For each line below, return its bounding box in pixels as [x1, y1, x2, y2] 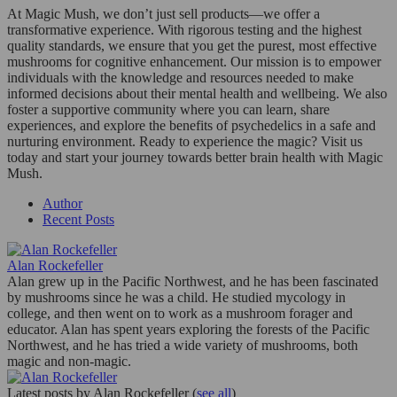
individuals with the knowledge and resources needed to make [7, 69, 354, 85]
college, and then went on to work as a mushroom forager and [7, 305, 353, 321]
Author [43, 195, 82, 211]
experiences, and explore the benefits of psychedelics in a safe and [7, 117, 376, 133]
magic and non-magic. [7, 353, 131, 369]
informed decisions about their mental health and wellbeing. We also [7, 85, 387, 101]
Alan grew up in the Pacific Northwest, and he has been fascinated [7, 273, 378, 289]
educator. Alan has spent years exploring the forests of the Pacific [7, 321, 370, 337]
